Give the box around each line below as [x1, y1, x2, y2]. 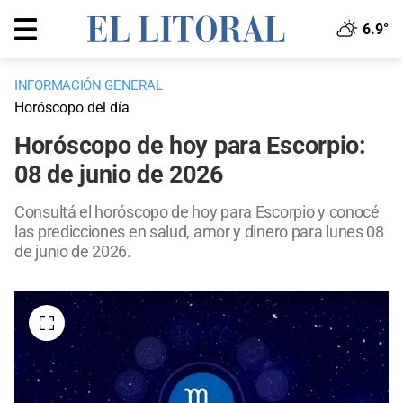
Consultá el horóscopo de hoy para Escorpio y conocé [14, 202, 380, 222]
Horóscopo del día [14, 99, 130, 117]
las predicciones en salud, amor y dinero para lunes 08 [14, 222, 384, 242]
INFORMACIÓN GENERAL [14, 77, 163, 94]
